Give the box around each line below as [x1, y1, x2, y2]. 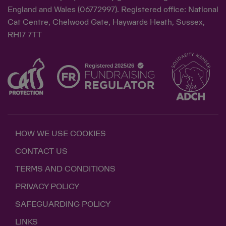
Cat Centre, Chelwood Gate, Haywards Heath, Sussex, [8, 19, 205, 26]
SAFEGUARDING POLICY [15, 200, 110, 208]
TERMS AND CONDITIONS [15, 165, 116, 173]
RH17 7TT [8, 31, 42, 39]
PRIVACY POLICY [15, 183, 79, 191]
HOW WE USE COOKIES [15, 130, 106, 138]
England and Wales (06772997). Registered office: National [8, 6, 218, 14]
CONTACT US [15, 147, 68, 155]
